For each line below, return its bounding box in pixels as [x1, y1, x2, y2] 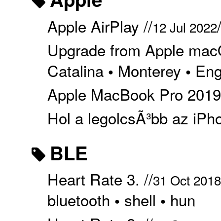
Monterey [117, 59, 181, 82]
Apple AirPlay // [47, 15, 152, 37]
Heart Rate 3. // [47, 168, 153, 190]
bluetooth [47, 188, 110, 211]
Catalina [47, 59, 104, 82]
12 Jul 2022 [152, 18, 217, 37]
